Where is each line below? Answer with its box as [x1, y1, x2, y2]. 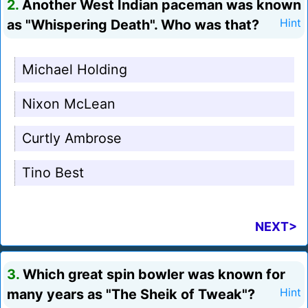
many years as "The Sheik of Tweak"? [7, 286, 255, 303]
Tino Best [22, 164, 84, 181]
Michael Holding [22, 61, 127, 78]
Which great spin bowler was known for [19, 266, 285, 283]
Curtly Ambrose [22, 130, 122, 147]
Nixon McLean [22, 96, 115, 113]
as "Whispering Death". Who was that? [7, 16, 259, 34]
